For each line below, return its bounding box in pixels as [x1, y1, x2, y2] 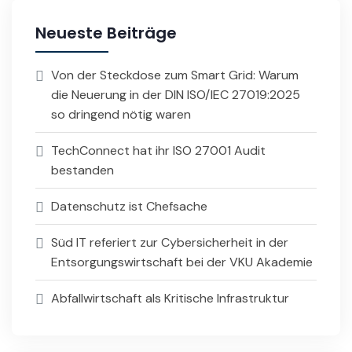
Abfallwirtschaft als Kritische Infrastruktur [51, 290, 289, 307]
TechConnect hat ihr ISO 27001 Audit [51, 142, 266, 159]
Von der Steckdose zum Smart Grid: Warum [51, 67, 299, 84]
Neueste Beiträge [35, 22, 177, 45]
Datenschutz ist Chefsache [51, 198, 207, 215]
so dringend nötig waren [51, 106, 191, 123]
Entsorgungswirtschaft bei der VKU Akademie [51, 254, 313, 271]
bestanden [51, 162, 114, 179]
